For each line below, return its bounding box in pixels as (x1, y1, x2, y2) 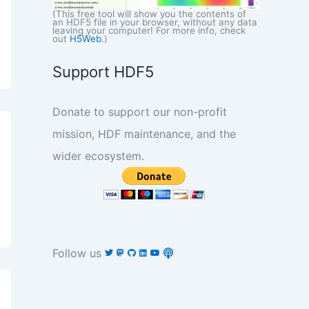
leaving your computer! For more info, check (52, 24, 246, 36)
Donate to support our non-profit (52, 104, 227, 119)
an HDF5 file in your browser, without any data (52, 16, 257, 28)
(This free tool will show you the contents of (52, 8, 246, 19)
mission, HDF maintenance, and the (52, 126, 236, 141)
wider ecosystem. (52, 148, 144, 163)
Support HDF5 (52, 62, 154, 81)
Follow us (52, 246, 105, 260)
